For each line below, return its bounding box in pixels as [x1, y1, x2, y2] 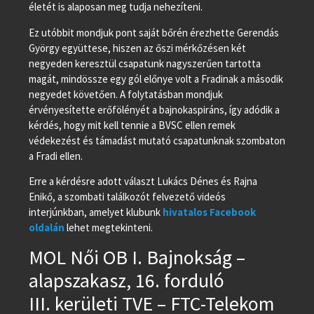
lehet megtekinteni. [66, 221, 153, 235]
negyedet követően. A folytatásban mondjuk [28, 87, 223, 101]
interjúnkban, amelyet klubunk [28, 205, 163, 219]
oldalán [28, 221, 67, 235]
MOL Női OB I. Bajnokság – [28, 244, 245, 270]
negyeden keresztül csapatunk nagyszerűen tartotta [28, 56, 261, 70]
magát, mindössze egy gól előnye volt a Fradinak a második [28, 71, 283, 86]
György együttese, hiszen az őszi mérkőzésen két [28, 41, 246, 55]
